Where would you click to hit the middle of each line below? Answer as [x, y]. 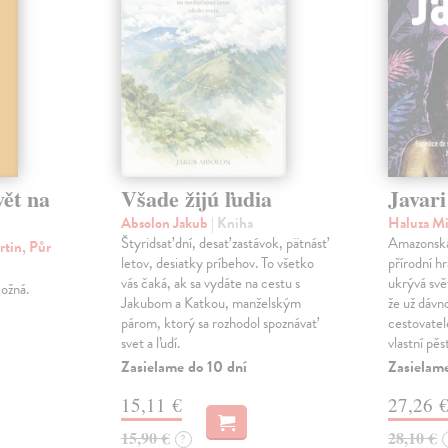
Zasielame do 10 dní [183, 366]
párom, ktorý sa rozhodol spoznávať [218, 322]
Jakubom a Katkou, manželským [210, 302]
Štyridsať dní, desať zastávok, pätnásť [223, 242]
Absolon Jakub [165, 222]
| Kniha [231, 222]
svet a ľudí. [150, 342]
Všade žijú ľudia [196, 198]
